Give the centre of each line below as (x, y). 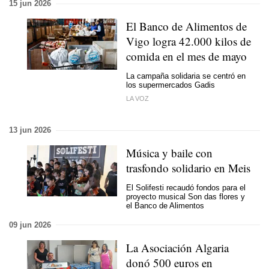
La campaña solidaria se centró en (186, 76)
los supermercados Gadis (171, 85)
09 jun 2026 (30, 225)
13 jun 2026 (30, 130)
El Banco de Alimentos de (186, 26)
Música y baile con (169, 153)
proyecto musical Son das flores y (186, 196)
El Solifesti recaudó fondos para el (186, 187)
